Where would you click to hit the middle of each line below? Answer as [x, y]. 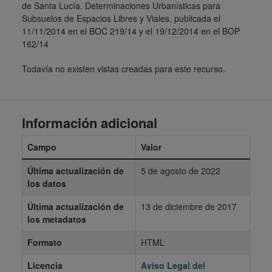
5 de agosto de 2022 [181, 171]
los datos [47, 183]
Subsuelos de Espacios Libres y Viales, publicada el [121, 18]
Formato [45, 242]
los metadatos [57, 219]
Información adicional [90, 123]
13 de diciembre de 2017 [189, 206]
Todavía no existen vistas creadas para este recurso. [124, 69]
